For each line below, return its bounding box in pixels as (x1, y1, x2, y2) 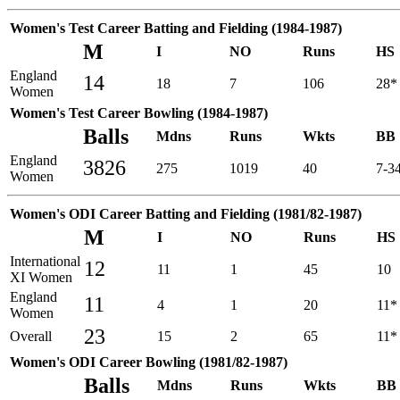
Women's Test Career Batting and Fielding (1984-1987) (10, 20, 342, 36)
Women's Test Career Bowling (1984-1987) (10, 104, 268, 121)
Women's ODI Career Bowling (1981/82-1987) (10, 354, 287, 370)
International (10, 253, 80, 269)
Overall (10, 328, 52, 344)
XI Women (10, 269, 72, 285)
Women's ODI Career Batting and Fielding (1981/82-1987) (10, 205, 362, 221)
